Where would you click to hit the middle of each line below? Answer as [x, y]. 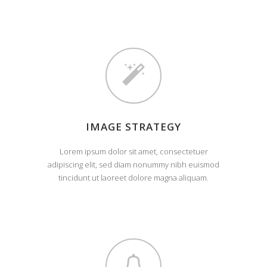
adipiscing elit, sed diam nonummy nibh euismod [133, 164]
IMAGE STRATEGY [133, 127]
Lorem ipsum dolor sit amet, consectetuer [133, 151]
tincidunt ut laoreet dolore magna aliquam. [133, 177]
